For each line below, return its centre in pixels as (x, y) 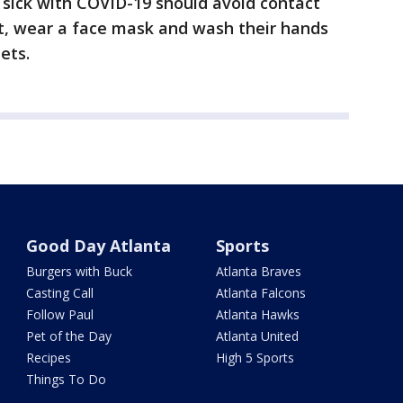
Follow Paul (60, 314)
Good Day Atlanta (99, 246)
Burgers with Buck (80, 271)
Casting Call (60, 293)
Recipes (49, 358)
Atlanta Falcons (260, 293)
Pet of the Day (69, 336)
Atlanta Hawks (257, 314)
